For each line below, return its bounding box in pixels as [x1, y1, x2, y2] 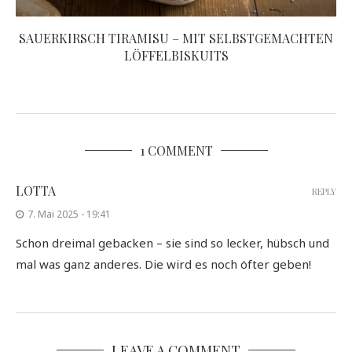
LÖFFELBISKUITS [123, 47, 229, 64]
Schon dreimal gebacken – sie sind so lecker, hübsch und [16, 235, 329, 251]
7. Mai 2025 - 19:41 [27, 207, 111, 222]
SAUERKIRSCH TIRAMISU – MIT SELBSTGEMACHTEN [19, 30, 333, 47]
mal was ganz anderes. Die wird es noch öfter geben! [16, 256, 311, 273]
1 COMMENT [139, 142, 213, 159]
